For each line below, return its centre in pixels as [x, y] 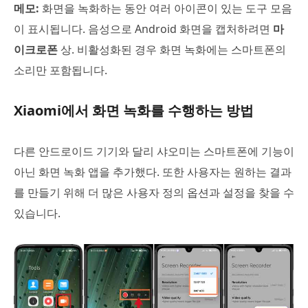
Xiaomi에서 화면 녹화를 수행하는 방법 [134, 110]
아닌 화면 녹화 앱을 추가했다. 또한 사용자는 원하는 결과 [153, 172]
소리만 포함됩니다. [60, 70]
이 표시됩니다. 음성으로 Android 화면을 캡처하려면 [143, 29]
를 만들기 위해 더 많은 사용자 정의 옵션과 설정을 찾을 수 [154, 192]
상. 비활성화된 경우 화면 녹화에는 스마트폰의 [172, 49]
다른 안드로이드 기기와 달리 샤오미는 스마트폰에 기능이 [154, 151]
